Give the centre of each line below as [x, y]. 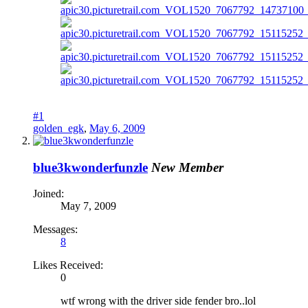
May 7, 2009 [88, 206]
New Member [187, 167]
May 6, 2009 [117, 128]
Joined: [48, 194]
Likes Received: [68, 265]
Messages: [55, 230]
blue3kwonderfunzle [90, 167]
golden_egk [58, 128]
